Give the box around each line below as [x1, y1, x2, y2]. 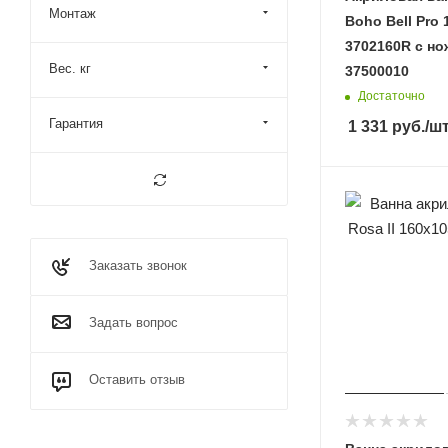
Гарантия [49, 116, 103, 131]
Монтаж [49, 6, 96, 21]
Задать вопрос [89, 315, 178, 330]
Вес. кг [49, 61, 91, 76]
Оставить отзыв [89, 372, 185, 387]
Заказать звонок [89, 258, 187, 273]
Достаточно [358, 89, 425, 104]
